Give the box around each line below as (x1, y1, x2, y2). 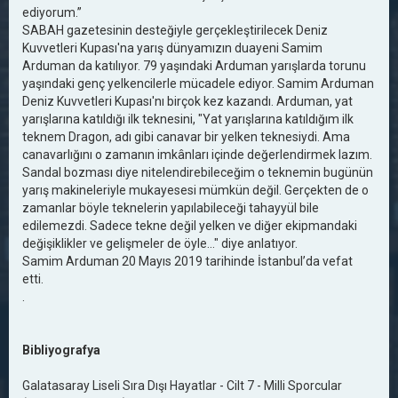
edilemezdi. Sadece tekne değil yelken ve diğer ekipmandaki (22, 219, 357, 233)
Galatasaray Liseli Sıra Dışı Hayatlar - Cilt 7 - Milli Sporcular (22, 378, 342, 393)
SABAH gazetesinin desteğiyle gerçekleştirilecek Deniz (22, 23, 328, 37)
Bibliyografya (22, 343, 100, 357)
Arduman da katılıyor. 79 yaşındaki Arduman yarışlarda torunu (22, 59, 366, 73)
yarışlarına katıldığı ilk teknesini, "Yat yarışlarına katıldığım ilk (22, 112, 354, 126)
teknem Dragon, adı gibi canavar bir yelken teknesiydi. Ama (22, 130, 350, 144)
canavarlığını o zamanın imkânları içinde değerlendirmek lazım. (22, 147, 372, 162)
